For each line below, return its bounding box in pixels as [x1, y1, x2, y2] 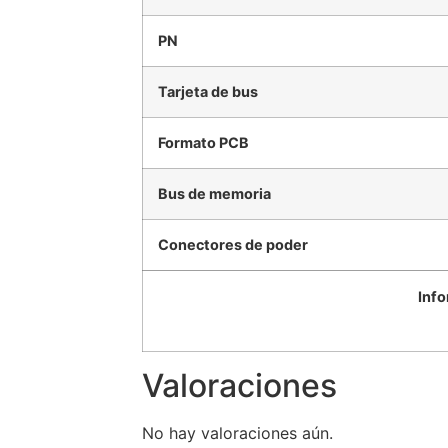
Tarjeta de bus [158, 83, 258, 101]
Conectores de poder [158, 236, 308, 254]
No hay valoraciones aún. [142, 423, 333, 444]
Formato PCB [158, 134, 249, 152]
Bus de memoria [158, 185, 271, 203]
